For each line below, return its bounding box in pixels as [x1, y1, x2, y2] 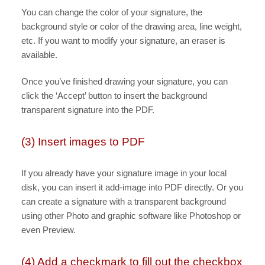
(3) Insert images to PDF [21, 135, 145, 148]
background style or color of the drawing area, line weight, [21, 21, 242, 31]
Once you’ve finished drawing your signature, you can [21, 76, 228, 86]
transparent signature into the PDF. [21, 104, 154, 115]
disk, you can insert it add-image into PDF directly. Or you [21, 182, 243, 192]
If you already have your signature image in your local [21, 167, 227, 178]
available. [21, 49, 57, 60]
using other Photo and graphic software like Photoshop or [21, 210, 241, 221]
